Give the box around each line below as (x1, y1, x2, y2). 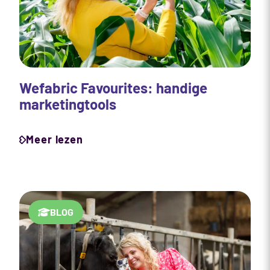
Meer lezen (26, 133, 83, 146)
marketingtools (19, 95, 116, 113)
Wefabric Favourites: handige (19, 79, 207, 97)
